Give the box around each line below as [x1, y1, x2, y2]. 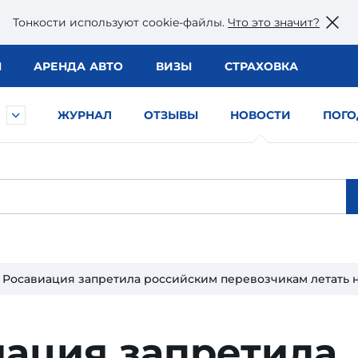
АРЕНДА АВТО [33, 59, 124, 74]
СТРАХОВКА [224, 59, 298, 74]
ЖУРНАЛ [58, 108, 112, 122]
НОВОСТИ [230, 108, 291, 122]
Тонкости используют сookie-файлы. [13, 14, 228, 30]
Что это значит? [228, 14, 320, 30]
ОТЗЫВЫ [144, 108, 198, 122]
